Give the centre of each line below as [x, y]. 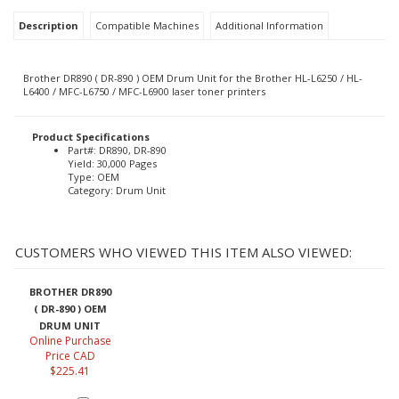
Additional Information [269, 16]
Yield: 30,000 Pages [112, 155]
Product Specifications [91, 128]
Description [49, 16]
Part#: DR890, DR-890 [117, 141]
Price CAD [70, 346]
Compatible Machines [147, 16]
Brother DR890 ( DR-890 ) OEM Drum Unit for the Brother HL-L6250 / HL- [193, 69]
